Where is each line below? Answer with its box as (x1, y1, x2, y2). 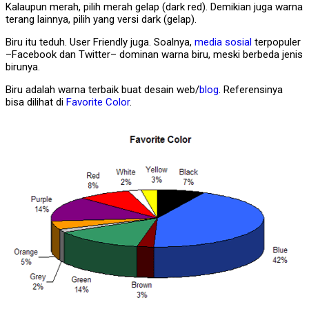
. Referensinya (219, 83, 283, 96)
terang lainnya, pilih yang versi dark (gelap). (6, 12, 197, 26)
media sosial (195, 35, 252, 48)
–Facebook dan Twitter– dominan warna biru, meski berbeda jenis (6, 48, 303, 61)
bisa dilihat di (6, 95, 66, 108)
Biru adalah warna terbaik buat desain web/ (6, 83, 199, 96)
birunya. (6, 60, 40, 73)
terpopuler (252, 35, 301, 48)
